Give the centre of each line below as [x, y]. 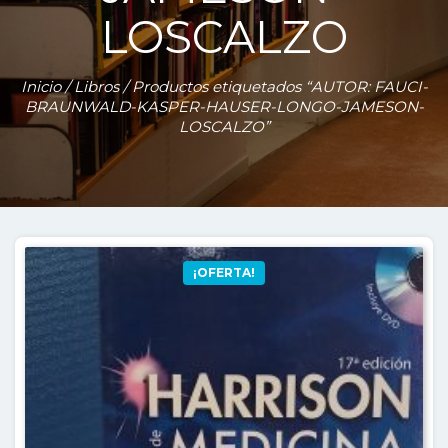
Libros [96, 86]
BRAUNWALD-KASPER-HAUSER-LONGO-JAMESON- [224, 106]
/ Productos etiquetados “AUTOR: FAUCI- [273, 86]
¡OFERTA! [224, 273]
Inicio [40, 86]
